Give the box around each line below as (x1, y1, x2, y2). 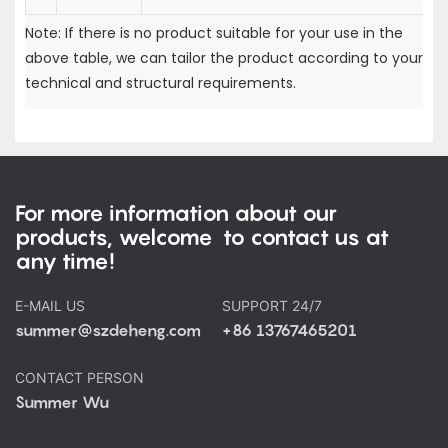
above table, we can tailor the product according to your (25, 47, 423, 68)
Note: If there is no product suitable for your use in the (25, 22, 403, 43)
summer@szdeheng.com (15, 320, 201, 341)
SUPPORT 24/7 (221, 297, 326, 315)
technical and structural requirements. (25, 72, 296, 93)
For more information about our (15, 199, 337, 226)
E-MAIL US (15, 297, 89, 315)
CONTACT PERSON (15, 368, 148, 386)
